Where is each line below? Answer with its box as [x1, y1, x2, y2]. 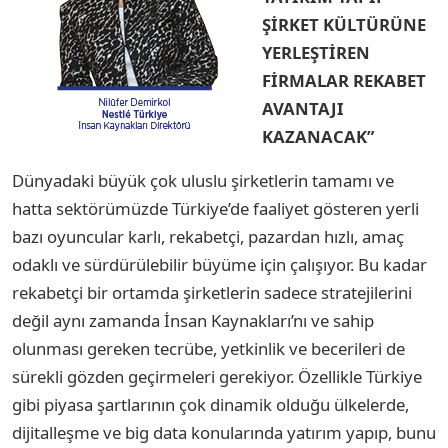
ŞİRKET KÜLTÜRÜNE [262, 12, 426, 36]
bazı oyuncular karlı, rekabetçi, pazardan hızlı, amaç [12, 224, 404, 248]
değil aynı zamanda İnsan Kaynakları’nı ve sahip [12, 308, 374, 332]
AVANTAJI [262, 96, 344, 120]
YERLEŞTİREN [262, 40, 370, 64]
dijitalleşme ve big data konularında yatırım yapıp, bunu [12, 420, 436, 444]
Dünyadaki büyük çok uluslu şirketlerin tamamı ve [12, 168, 394, 192]
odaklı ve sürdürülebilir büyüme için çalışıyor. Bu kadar [12, 252, 427, 276]
